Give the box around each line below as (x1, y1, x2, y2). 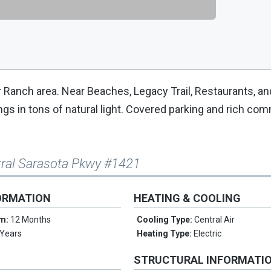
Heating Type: (137, 229, 194, 239)
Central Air (194, 215, 235, 225)
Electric (194, 229, 222, 239)
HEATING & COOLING (134, 192, 241, 205)
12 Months (10, 215, 51, 225)
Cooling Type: (137, 215, 195, 225)
